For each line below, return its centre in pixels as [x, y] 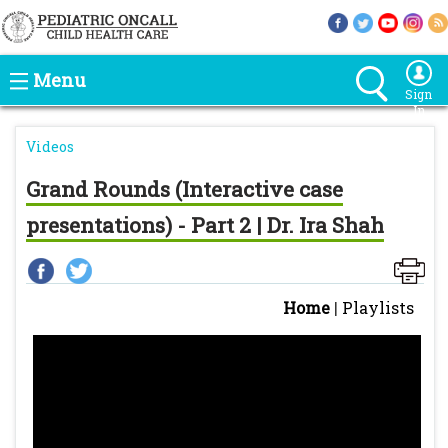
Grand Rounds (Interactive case [184, 189]
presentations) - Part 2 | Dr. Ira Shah [205, 225]
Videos [50, 146]
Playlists [378, 307]
